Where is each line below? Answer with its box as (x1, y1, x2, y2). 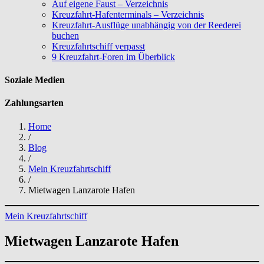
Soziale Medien (5, 75, 65, 85)
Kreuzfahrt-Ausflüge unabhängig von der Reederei (52, 19, 241, 30)
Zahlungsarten (5, 98, 64, 108)
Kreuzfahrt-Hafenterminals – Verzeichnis (52, 9, 204, 19)
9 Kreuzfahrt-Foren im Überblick (52, 51, 175, 62)
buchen (52, 30, 79, 41)
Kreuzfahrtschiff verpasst (52, 41, 145, 51)
